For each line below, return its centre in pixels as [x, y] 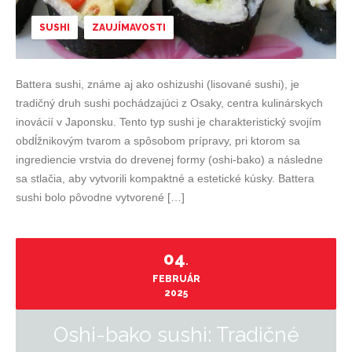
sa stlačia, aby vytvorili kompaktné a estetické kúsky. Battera [165, 178]
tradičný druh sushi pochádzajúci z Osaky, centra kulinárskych [169, 103]
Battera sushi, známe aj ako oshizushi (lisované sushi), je [158, 84]
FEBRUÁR [176, 279]
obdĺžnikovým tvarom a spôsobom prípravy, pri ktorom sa [158, 141]
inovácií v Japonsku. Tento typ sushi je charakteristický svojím [169, 122]
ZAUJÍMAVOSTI [129, 27]
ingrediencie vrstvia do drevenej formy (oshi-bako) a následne [169, 159]
